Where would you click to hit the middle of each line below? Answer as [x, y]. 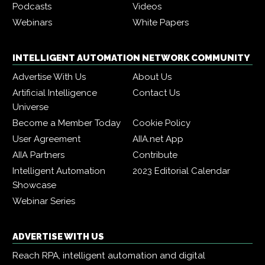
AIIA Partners [38, 155]
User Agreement [46, 139]
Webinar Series [44, 201]
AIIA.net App [158, 139]
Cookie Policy [161, 123]
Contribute [155, 155]
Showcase [34, 185]
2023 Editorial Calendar [181, 171]
